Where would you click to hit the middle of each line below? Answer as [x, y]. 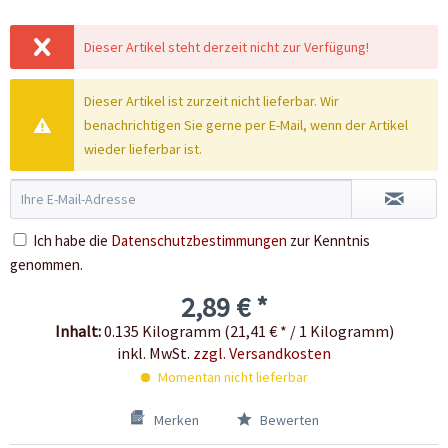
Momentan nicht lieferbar [231, 377]
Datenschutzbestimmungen [199, 241]
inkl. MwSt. [155, 353]
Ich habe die [72, 241]
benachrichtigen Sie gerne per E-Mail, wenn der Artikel [246, 125]
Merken [176, 420]
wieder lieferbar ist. [143, 149]
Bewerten [287, 420]
